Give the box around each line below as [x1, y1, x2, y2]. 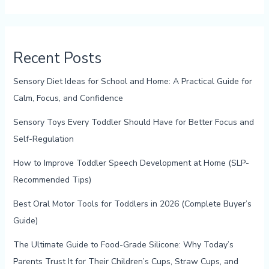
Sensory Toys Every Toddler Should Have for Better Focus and [13, 116, 254, 128]
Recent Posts [13, 47, 101, 68]
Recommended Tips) [13, 174, 91, 186]
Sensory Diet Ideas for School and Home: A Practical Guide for [13, 75, 252, 87]
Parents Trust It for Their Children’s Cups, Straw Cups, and [13, 255, 238, 267]
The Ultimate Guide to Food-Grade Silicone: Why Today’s [13, 238, 234, 250]
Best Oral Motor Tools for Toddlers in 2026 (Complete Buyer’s [13, 198, 252, 210]
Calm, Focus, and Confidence [13, 92, 123, 104]
